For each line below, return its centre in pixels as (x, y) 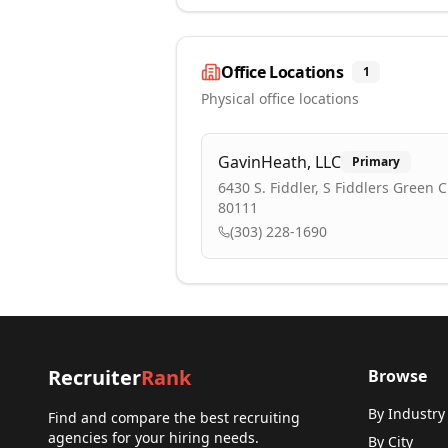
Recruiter (94, 377)
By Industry (406, 413)
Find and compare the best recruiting (174, 417)
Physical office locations (280, 98)
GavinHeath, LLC (279, 162)
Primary (376, 161)
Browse (397, 376)
